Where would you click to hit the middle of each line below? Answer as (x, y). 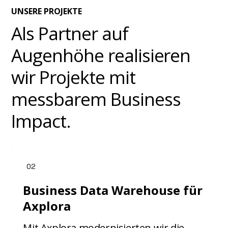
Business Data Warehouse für (113, 190)
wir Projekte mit (73, 77)
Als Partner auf (70, 34)
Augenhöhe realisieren (101, 55)
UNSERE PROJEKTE (47, 11)
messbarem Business (96, 99)
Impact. (41, 121)
